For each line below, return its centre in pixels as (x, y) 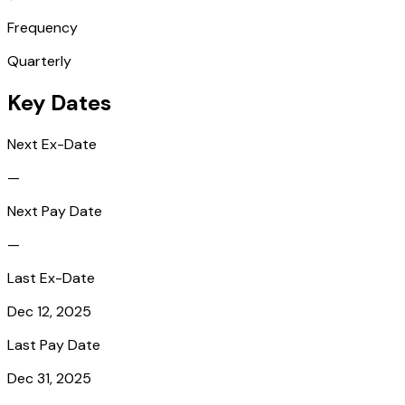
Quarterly (39, 61)
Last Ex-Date (51, 278)
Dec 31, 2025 (49, 378)
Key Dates (59, 102)
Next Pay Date (55, 211)
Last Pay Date (54, 344)
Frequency (42, 27)
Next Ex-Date (52, 144)
